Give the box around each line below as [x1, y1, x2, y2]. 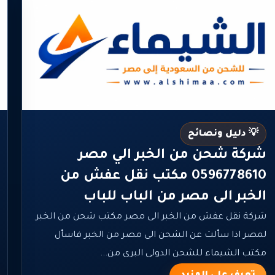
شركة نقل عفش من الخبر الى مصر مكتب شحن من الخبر [35, 212, 266, 222]
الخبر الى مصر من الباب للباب [83, 190, 266, 205]
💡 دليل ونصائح [187, 129, 258, 139]
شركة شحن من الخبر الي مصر [78, 148, 266, 163]
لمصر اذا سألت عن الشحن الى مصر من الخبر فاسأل [54, 230, 266, 241]
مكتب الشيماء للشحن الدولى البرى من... [99, 249, 266, 259]
